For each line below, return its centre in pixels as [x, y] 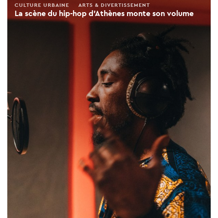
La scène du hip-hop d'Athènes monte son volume [104, 14]
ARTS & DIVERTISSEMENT [114, 5]
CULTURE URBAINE [42, 5]
